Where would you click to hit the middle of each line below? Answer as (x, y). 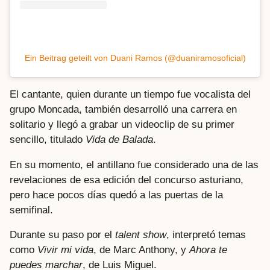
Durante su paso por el (62, 234)
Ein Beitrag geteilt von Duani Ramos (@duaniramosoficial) (135, 58)
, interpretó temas (206, 234)
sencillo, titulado (48, 140)
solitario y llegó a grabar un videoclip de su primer (122, 125)
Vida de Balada (119, 140)
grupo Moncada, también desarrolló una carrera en (123, 110)
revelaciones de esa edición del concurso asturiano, (127, 180)
